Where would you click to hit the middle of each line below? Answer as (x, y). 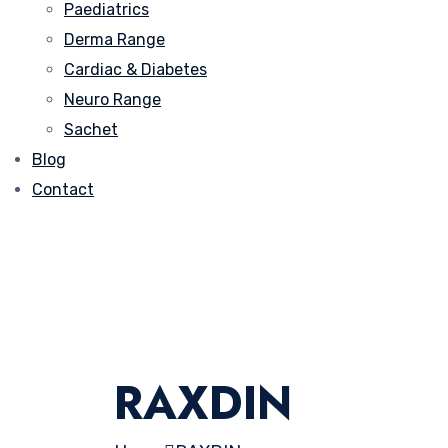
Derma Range (114, 39)
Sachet (91, 129)
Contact (63, 189)
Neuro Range (112, 99)
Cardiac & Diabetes (135, 69)
